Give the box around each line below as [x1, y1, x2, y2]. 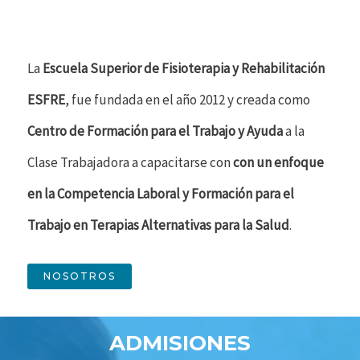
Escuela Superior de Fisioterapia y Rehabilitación [43, 59, 325, 78]
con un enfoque [233, 153, 324, 172]
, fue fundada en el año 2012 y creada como [65, 91, 310, 109]
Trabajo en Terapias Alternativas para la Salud [27, 216, 289, 235]
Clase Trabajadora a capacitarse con [27, 153, 233, 172]
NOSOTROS [43, 269, 116, 282]
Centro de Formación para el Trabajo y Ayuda [27, 122, 283, 141]
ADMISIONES [109, 329, 251, 356]
